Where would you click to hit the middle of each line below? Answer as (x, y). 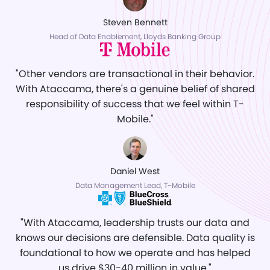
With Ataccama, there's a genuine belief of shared (135, 89)
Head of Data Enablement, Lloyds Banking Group (135, 37)
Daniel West (135, 171)
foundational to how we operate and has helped (135, 253)
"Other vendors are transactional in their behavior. (135, 74)
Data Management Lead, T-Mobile (135, 186)
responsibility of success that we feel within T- (135, 104)
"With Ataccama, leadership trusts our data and (135, 223)
